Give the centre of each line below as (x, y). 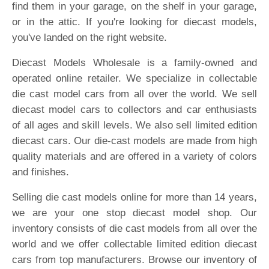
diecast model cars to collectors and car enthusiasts (134, 110)
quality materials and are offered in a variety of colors (134, 156)
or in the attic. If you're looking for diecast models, (134, 22)
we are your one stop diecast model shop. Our (134, 213)
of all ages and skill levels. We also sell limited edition (134, 125)
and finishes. (41, 172)
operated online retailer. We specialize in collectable (134, 78)
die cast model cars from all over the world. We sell (134, 94)
